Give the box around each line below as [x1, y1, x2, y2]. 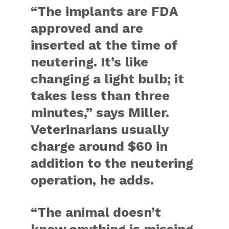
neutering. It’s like [31, 54, 149, 70]
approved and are [31, 20, 144, 36]
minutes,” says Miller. [31, 105, 170, 120]
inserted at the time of [31, 37, 178, 53]
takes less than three [31, 88, 170, 103]
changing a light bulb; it [31, 71, 185, 86]
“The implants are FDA [31, 4, 178, 19]
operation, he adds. [31, 172, 154, 188]
